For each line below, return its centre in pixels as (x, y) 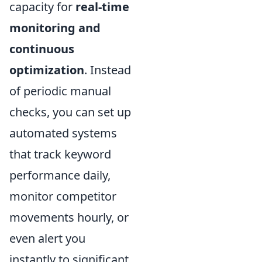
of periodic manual (60, 91)
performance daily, (60, 175)
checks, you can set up (70, 112)
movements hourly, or (69, 217)
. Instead (108, 70)
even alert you (47, 238)
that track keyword (60, 154)
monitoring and (55, 27)
